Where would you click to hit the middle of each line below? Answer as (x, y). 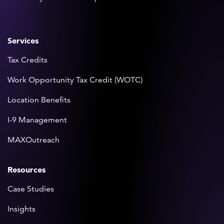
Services (23, 41)
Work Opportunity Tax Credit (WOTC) (75, 80)
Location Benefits (39, 100)
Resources (26, 170)
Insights (21, 209)
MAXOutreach (33, 140)
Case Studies (31, 189)
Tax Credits (27, 60)
